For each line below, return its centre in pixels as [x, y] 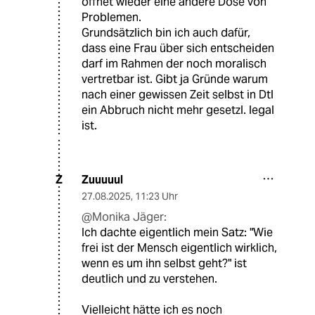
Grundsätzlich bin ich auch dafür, [166, 32]
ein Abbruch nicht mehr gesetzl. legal [178, 110]
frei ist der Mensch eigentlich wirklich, [179, 247]
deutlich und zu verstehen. [149, 278]
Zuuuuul [102, 179]
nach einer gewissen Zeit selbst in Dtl [178, 94]
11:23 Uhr [156, 196]
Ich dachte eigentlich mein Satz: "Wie [177, 232]
